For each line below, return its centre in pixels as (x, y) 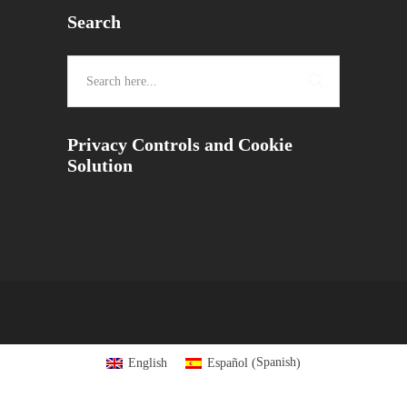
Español (227, 362)
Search (94, 22)
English (148, 362)
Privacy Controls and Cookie (180, 144)
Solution (100, 165)
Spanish (276, 362)
